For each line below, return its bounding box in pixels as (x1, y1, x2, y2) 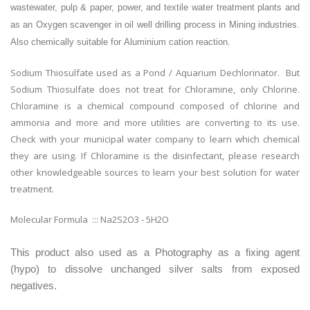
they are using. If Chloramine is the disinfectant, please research (10, 149, 300, 163)
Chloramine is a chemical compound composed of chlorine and (10, 100, 300, 113)
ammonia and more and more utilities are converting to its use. (10, 116, 300, 129)
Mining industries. (228, 19, 300, 30)
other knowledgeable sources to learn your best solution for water (10, 166, 300, 179)
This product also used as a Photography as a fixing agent (10, 246, 300, 259)
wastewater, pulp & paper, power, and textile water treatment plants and (10, 2, 300, 13)
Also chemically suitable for (10, 37, 124, 48)
